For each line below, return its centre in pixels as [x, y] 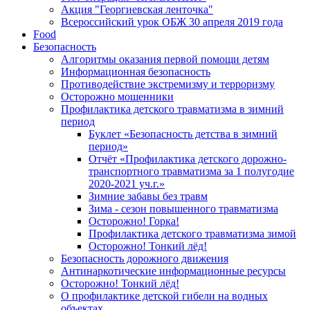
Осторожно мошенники [117, 97]
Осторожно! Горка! [134, 221]
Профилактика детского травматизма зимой [192, 234]
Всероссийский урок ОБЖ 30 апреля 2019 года [172, 22]
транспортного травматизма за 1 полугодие [191, 172]
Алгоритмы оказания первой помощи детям [165, 60]
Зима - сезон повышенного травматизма [183, 209]
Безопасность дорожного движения [145, 259]
